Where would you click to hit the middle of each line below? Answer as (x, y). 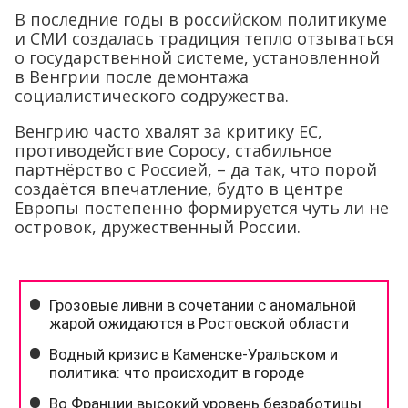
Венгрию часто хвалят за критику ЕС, (168, 131)
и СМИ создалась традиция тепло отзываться (204, 38)
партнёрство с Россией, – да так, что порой (196, 169)
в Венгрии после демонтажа (132, 76)
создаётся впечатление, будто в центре (179, 189)
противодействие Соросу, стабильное (173, 150)
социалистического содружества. (152, 96)
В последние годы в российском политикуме (201, 19)
